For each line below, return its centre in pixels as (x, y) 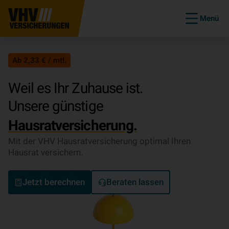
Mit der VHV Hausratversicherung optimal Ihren (99, 141)
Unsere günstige (57, 106)
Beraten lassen (135, 182)
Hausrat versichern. (45, 152)
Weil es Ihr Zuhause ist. (75, 88)
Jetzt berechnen (54, 182)
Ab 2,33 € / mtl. (39, 60)
